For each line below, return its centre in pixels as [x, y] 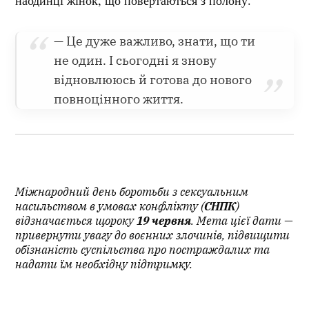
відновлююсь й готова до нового [153, 80]
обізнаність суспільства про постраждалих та [143, 250]
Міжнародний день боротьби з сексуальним [132, 192]
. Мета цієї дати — [242, 221]
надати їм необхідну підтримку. [104, 265]
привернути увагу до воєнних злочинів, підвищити [153, 236]
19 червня [164, 221]
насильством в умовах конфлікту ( [110, 207]
